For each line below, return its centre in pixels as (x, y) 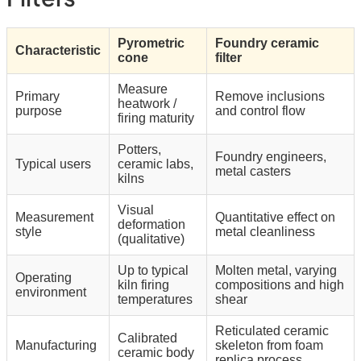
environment (51, 293)
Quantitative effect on (275, 218)
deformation (151, 225)
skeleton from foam (269, 346)
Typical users (53, 164)
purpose (39, 111)
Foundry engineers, (271, 157)
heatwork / (147, 104)
